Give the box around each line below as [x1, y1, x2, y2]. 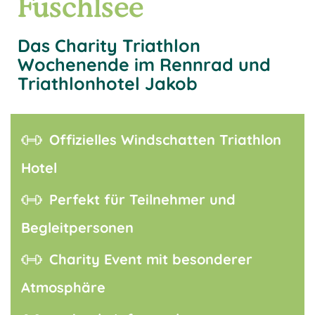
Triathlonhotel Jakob [18, 72, 198, 94]
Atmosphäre [21, 278, 105, 296]
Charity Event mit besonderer [49, 250, 252, 268]
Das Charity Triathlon [18, 34, 200, 56]
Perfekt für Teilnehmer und [49, 191, 236, 208]
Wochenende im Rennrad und [18, 53, 271, 75]
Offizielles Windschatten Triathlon [49, 131, 281, 148]
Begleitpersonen [21, 219, 134, 236]
